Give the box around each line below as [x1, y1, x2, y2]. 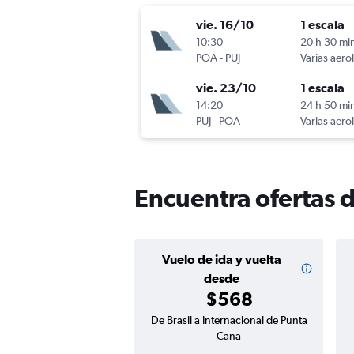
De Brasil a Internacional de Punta [150, 314, 307, 327]
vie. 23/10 [196, 81, 256, 96]
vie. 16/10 [196, 17, 254, 32]
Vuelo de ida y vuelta [162, 252, 282, 267]
